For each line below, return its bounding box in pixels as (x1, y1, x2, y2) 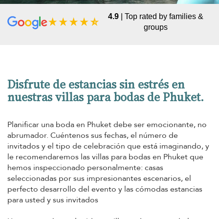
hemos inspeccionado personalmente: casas (7, 162, 163, 173)
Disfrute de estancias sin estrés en (7, 76, 185, 92)
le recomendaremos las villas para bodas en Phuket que (7, 152, 203, 162)
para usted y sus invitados (7, 195, 98, 205)
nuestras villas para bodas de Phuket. (7, 89, 204, 105)
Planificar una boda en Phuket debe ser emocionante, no (7, 119, 207, 130)
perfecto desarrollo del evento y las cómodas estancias (7, 184, 202, 195)
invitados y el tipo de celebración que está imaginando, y (7, 141, 209, 152)
